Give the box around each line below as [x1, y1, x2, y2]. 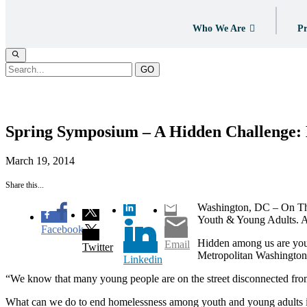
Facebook [41, 223, 84, 235]
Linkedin [123, 253, 162, 265]
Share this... [5, 180, 44, 190]
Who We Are [192, 23, 245, 34]
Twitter [82, 241, 113, 253]
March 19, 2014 [5, 154, 75, 167]
